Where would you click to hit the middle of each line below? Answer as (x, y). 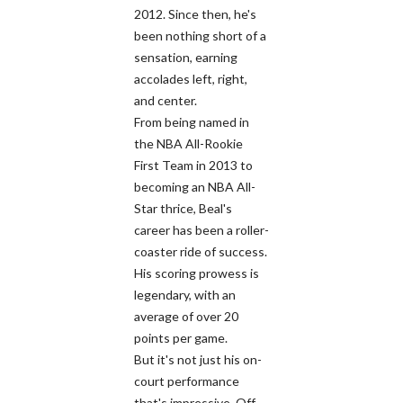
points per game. (181, 337)
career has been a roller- (201, 229)
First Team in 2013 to (193, 165)
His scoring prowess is (197, 273)
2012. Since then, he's (195, 13)
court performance (187, 381)
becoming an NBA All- (195, 186)
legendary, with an (185, 294)
